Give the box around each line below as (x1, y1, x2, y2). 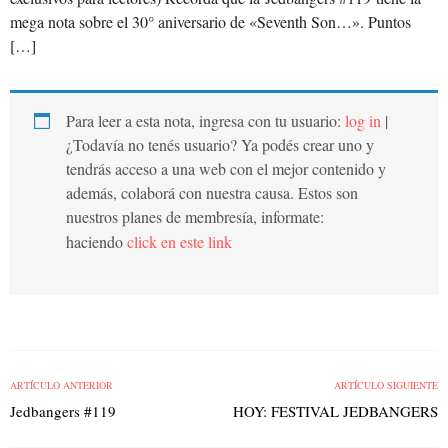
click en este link (127, 231, 232, 253)
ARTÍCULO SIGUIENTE (334, 378, 438, 393)
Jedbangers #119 (10, 401, 116, 422)
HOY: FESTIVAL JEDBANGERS (233, 401, 438, 422)
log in (345, 110, 381, 132)
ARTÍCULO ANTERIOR (10, 378, 113, 393)
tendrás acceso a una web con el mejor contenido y (66, 158, 386, 180)
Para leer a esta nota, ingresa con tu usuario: (66, 110, 345, 132)
